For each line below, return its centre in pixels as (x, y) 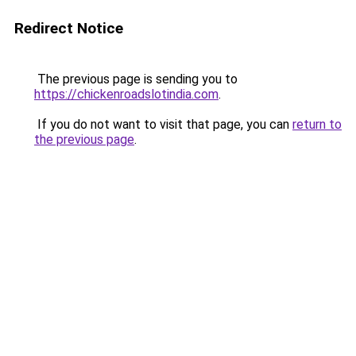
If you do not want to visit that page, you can (163, 124)
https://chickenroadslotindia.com (126, 94)
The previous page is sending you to (136, 79)
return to (317, 124)
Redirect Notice (69, 28)
